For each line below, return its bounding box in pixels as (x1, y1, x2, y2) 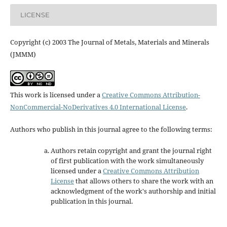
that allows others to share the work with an (73, 176, 213, 185)
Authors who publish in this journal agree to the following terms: (10, 124, 212, 134)
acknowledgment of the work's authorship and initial (50, 186, 216, 196)
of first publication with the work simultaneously (50, 156, 204, 165)
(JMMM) (10, 49, 36, 59)
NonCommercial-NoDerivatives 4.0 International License (10, 102, 186, 111)
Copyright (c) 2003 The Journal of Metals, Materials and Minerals (10, 37, 209, 47)
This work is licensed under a (10, 90, 102, 99)
